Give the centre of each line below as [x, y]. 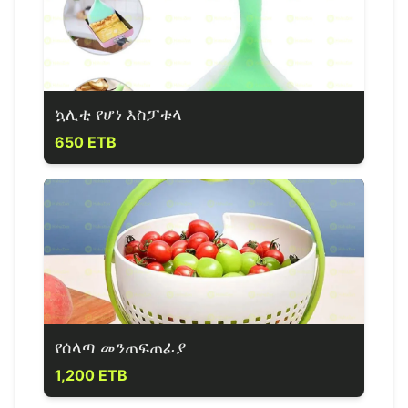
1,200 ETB [91, 375]
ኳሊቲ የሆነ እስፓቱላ [118, 114]
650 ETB [86, 142]
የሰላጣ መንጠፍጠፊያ [120, 347]
